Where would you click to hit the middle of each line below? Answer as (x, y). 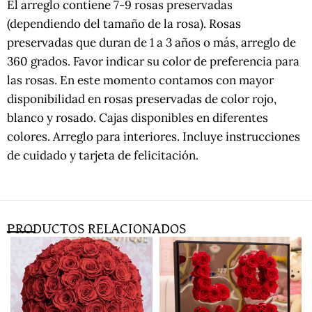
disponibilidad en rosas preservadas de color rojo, (142, 99)
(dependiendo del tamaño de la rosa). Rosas (124, 23)
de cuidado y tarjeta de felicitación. (103, 155)
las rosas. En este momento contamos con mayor (140, 80)
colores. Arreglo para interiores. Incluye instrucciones (154, 136)
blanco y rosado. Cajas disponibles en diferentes (138, 117)
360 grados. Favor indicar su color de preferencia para (153, 61)
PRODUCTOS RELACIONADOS (96, 229)
